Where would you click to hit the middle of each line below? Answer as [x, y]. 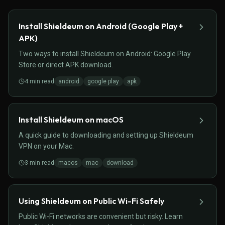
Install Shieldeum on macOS [71, 120]
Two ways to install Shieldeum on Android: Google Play [105, 54]
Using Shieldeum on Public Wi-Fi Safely [91, 201]
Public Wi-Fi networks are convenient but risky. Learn [101, 216]
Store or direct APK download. [66, 65]
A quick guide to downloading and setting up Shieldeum [106, 135]
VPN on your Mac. [46, 146]
